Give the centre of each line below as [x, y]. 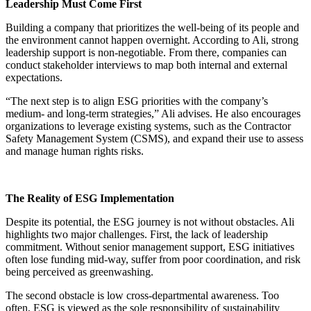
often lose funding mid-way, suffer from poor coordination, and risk [153, 259]
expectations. [34, 77]
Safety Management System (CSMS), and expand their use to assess [154, 138]
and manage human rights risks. [75, 151]
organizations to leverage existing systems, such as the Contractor [148, 126]
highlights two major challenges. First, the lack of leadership [137, 234]
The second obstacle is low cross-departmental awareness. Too [142, 295]
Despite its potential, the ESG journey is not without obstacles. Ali [150, 221]
